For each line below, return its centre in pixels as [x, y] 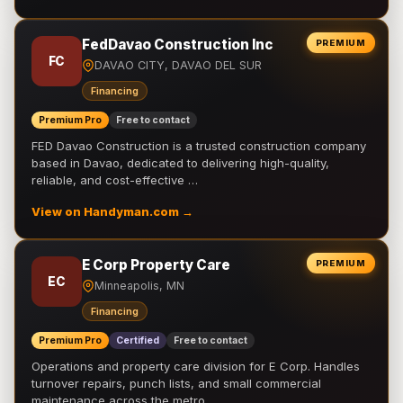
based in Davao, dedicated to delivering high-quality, [180, 163]
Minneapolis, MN [139, 286]
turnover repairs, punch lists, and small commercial [176, 383]
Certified [138, 340]
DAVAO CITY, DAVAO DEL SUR [178, 65]
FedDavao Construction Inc [178, 45]
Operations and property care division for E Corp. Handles [196, 366]
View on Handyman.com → [112, 212]
